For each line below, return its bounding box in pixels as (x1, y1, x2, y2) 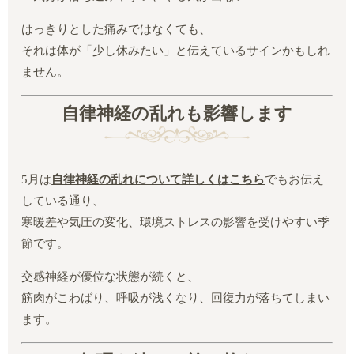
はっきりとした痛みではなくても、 (21, 22, 212, 36)
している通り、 (21, 194, 105, 208)
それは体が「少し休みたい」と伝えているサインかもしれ (21, 43, 330, 57)
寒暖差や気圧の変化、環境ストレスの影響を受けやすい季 (21, 216, 330, 229)
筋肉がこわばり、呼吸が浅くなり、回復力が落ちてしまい (21, 292, 330, 305)
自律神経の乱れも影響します (62, 104, 292, 124)
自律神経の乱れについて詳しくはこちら (51, 173, 265, 186)
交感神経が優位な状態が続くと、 (21, 270, 200, 284)
